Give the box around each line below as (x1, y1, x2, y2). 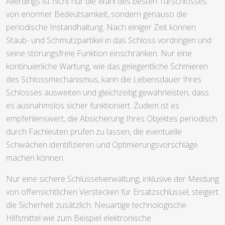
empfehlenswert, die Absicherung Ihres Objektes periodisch (6, 113, 217, 124)
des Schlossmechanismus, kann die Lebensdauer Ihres (6, 73, 201, 85)
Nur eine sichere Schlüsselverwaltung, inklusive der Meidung (6, 173, 219, 184)
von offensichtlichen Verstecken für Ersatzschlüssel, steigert (6, 186, 218, 197)
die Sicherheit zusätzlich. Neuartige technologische (6, 199, 186, 210)
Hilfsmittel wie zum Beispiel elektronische (6, 212, 151, 223)
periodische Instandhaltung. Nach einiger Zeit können (6, 21, 196, 33)
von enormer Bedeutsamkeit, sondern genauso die (6, 8, 187, 20)
